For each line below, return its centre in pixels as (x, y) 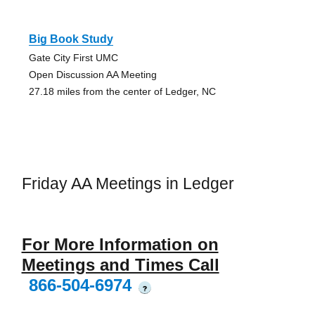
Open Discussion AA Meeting (92, 74)
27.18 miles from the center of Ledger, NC (122, 91)
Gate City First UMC (73, 57)
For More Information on (120, 245)
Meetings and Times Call (120, 265)
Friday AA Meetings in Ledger (128, 183)
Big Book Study (71, 39)
